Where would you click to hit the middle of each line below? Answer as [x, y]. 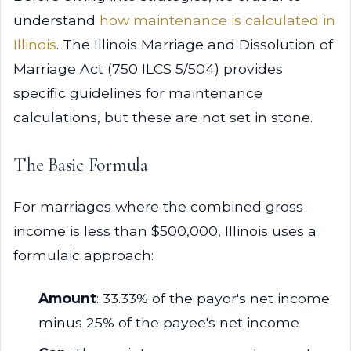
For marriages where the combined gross [158, 206]
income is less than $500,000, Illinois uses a [165, 231]
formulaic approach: [83, 255]
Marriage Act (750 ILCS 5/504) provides [148, 69]
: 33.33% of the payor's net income [213, 298]
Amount [67, 298]
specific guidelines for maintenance [138, 93]
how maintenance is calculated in [217, 20]
